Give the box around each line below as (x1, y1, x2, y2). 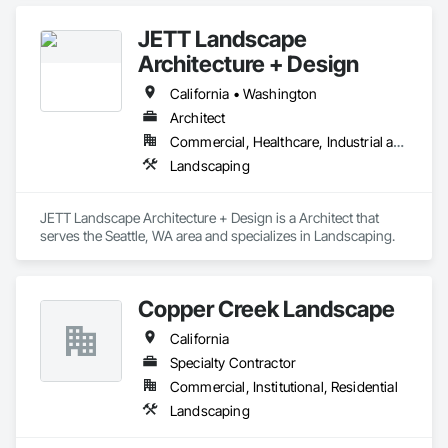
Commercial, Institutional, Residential (170, 378, 398, 395)
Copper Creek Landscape (138, 295, 395, 322)
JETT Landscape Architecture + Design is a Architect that (40, 209, 379, 226)
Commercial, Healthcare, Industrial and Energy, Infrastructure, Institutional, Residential (393, 133, 405, 150)
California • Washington (170, 85, 318, 102)
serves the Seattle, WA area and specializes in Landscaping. (40, 227, 395, 244)
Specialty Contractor (170, 354, 296, 371)
